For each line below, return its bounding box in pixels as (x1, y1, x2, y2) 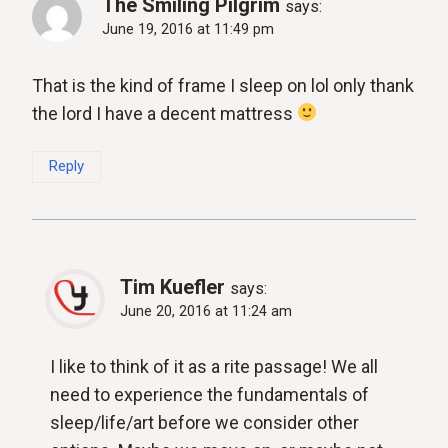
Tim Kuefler (120, 274, 225, 299)
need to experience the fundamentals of (50, 384, 369, 406)
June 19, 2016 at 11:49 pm (102, 20, 274, 38)
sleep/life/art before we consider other (50, 412, 359, 434)
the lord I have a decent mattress (32, 102, 297, 124)
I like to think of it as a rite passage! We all (50, 356, 378, 378)
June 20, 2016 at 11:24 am (120, 302, 292, 320)
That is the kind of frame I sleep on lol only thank (32, 74, 414, 96)
